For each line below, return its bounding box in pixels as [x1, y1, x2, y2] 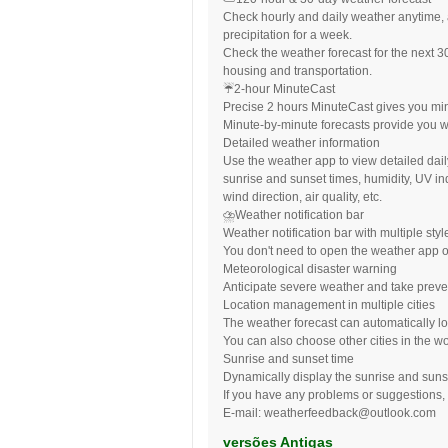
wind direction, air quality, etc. [223, 190, 382, 204]
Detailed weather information [223, 136, 380, 150]
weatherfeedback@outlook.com [264, 406, 436, 420]
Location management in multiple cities [223, 298, 435, 312]
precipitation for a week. [223, 28, 352, 42]
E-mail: [223, 406, 264, 420]
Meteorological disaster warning [223, 262, 397, 276]
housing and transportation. [223, 64, 372, 78]
